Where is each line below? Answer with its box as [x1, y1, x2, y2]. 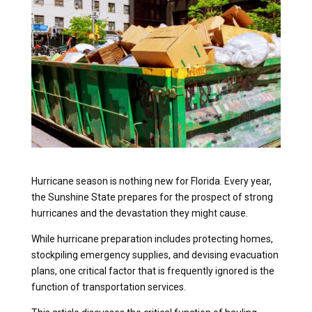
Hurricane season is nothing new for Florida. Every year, [31, 175, 272, 187]
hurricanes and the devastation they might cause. [31, 207, 248, 219]
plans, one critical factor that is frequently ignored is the [31, 265, 274, 276]
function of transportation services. [31, 281, 186, 292]
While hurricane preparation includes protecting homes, [31, 233, 273, 244]
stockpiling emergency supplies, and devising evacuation [31, 249, 279, 260]
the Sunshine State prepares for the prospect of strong [31, 191, 273, 203]
